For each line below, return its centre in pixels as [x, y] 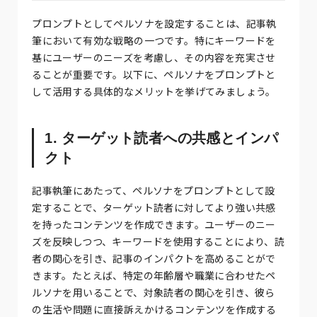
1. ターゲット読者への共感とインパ [162, 138]
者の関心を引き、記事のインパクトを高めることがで [154, 258]
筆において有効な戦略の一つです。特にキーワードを [154, 40]
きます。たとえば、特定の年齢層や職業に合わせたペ [154, 275]
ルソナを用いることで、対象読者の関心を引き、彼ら [154, 292]
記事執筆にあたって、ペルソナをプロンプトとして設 [154, 190]
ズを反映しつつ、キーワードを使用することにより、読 [158, 241]
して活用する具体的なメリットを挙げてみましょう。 [154, 91]
